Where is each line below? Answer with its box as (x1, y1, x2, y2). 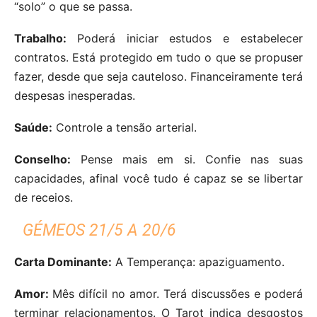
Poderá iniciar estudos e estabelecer (76, 30, 304, 45)
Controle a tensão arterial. (52, 120, 197, 134)
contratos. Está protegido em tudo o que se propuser (14, 50, 303, 64)
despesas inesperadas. (14, 88, 135, 103)
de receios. (14, 190, 73, 204)
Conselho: (14, 151, 71, 166)
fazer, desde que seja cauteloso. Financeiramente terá (14, 69, 303, 83)
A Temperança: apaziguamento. (112, 254, 284, 269)
